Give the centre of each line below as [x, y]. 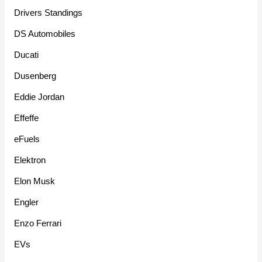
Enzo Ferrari [38, 223]
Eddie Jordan [39, 97]
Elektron [30, 160]
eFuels [27, 139]
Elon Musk [35, 181]
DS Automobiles [45, 34]
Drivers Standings [49, 13]
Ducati [27, 55]
